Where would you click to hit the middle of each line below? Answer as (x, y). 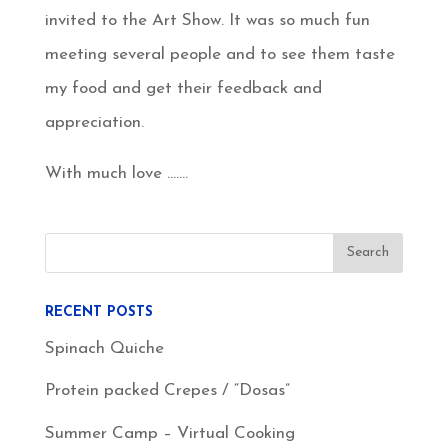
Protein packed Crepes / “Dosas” (167, 391)
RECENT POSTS (98, 312)
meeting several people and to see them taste (219, 54)
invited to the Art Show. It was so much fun (207, 20)
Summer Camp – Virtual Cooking (169, 433)
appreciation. (94, 122)
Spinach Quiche (104, 348)
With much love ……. (116, 173)
